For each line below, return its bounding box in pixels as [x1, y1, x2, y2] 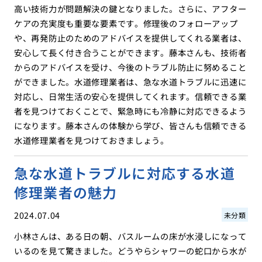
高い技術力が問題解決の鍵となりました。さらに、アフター [13, 2, 247, 15]
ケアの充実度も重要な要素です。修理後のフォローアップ [13, 17, 238, 30]
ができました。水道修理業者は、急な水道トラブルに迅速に [13, 75, 247, 88]
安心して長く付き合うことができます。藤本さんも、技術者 [13, 46, 247, 59]
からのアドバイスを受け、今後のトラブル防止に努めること [13, 61, 247, 74]
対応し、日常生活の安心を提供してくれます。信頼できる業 [13, 90, 247, 103]
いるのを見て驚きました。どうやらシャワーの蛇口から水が [13, 244, 247, 257]
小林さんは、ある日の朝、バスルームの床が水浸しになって [13, 230, 247, 243]
